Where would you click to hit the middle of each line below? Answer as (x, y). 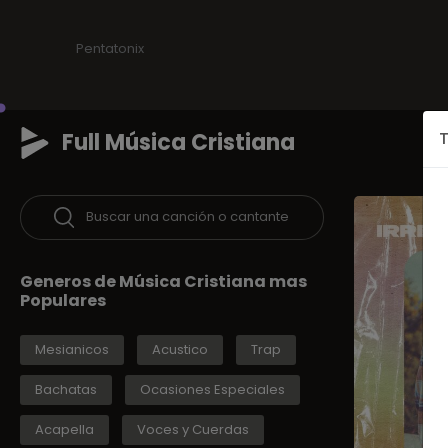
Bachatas (66, 390)
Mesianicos (72, 350)
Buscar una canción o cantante (188, 217)
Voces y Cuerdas (193, 430)
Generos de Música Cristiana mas (163, 282)
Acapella (64, 430)
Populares (63, 301)
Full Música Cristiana (178, 142)
